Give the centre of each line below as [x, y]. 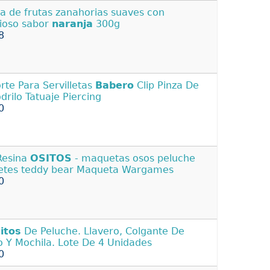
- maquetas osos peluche [133, 158]
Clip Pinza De [166, 85]
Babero [115, 85]
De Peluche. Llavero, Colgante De [103, 231]
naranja [72, 24]
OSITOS [51, 158]
